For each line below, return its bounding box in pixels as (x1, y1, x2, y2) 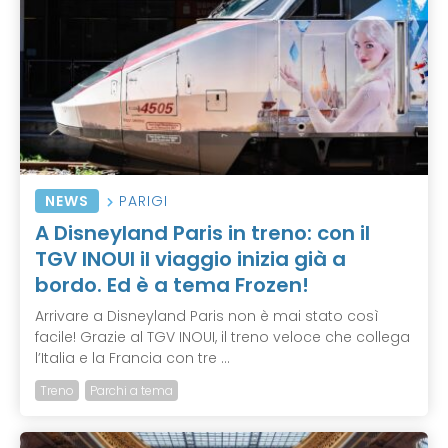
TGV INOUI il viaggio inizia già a (35, 244, 346, 273)
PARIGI (119, 190, 168, 211)
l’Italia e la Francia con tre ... (35, 347, 230, 368)
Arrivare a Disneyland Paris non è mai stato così (35, 305, 379, 326)
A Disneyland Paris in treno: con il (35, 218, 370, 247)
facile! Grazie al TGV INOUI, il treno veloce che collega (35, 326, 410, 347)
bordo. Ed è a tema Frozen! (35, 270, 309, 299)
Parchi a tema (90, 381, 173, 399)
